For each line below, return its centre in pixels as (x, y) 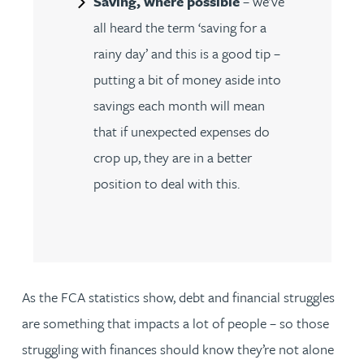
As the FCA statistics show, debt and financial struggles (178, 297)
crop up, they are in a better (172, 157)
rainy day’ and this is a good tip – (186, 53)
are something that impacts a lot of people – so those (175, 323)
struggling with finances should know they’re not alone (178, 349)
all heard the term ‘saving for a (180, 27)
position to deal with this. (166, 183)
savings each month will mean (179, 105)
